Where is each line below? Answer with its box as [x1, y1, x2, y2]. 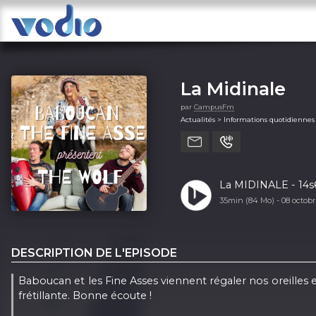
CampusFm [194, 102, 234, 111]
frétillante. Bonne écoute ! [18, 288, 152, 302]
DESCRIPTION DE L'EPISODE [11, 245, 177, 260]
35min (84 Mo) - [219, 195, 281, 205]
